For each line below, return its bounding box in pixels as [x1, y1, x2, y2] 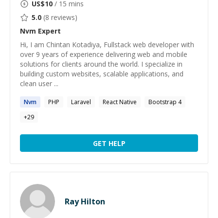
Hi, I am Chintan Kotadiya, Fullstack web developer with [20, 40, 194, 49]
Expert [36, 26, 61, 36]
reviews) [49, 13, 77, 22]
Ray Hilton [65, 196, 105, 207]
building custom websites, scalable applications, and [20, 69, 183, 78]
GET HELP [92, 138, 126, 148]
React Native [103, 98, 137, 106]
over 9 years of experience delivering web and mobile [20, 50, 187, 59]
